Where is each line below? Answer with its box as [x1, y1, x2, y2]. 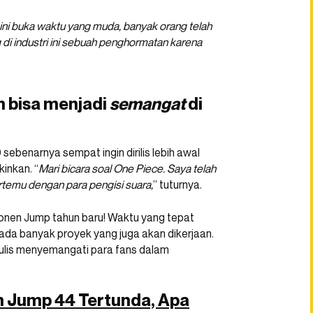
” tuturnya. [153, 177, 202, 192]
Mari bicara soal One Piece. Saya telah [38, 161, 216, 176]
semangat [110, 94, 185, 115]
